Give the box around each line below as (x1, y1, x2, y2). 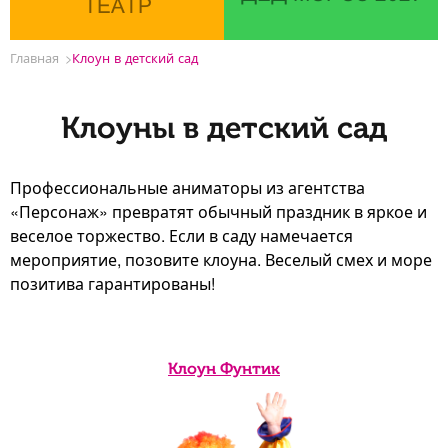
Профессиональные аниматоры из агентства (10, 175, 365, 199)
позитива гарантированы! (10, 271, 215, 295)
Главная (10, 47, 59, 67)
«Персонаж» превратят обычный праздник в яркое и (10, 199, 427, 223)
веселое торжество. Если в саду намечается (10, 223, 353, 247)
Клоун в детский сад (72, 47, 198, 67)
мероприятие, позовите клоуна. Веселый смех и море (10, 247, 432, 271)
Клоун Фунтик (168, 358, 280, 378)
